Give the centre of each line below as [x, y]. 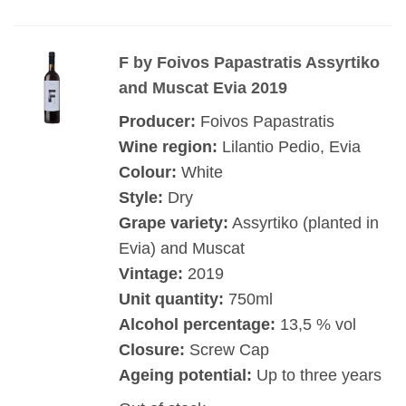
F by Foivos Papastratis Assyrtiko [249, 63]
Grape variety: [173, 222]
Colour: [147, 172]
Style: [140, 197]
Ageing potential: [185, 375]
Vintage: [150, 273]
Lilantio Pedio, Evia [293, 146]
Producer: [159, 121]
